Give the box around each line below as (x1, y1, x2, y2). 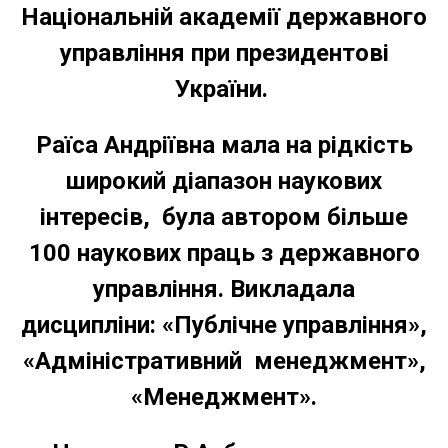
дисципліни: (21, 310, 156, 339)
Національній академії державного (21, 2, 427, 31)
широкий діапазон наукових (66, 166, 382, 195)
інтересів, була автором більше (40, 202, 408, 231)
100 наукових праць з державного (28, 238, 420, 267)
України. (174, 74, 274, 103)
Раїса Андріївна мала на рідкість (35, 130, 413, 159)
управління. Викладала (93, 274, 355, 303)
